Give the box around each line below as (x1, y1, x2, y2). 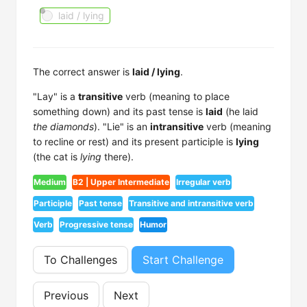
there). (101, 151, 134, 162)
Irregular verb (176, 177, 231, 187)
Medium (34, 177, 66, 187)
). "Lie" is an (94, 121, 150, 132)
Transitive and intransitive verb (129, 198, 254, 208)
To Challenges (44, 253, 117, 267)
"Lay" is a (33, 90, 78, 102)
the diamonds (33, 121, 94, 132)
